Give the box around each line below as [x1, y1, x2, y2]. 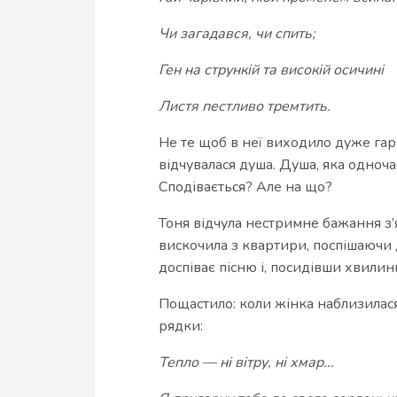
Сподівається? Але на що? [159, 177, 332, 197]
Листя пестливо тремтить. [159, 97, 331, 116]
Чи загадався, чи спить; [159, 24, 315, 43]
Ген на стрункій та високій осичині [159, 60, 384, 80]
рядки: [159, 316, 203, 336]
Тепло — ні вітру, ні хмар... [159, 353, 334, 372]
